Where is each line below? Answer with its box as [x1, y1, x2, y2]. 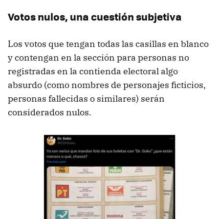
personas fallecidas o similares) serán [8, 93, 165, 105]
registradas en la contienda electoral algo [8, 66, 178, 77]
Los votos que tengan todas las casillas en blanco [8, 38, 209, 50]
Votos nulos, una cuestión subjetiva [8, 9, 182, 24]
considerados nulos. [8, 107, 91, 118]
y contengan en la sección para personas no [8, 52, 189, 64]
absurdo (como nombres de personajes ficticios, [8, 79, 206, 91]
